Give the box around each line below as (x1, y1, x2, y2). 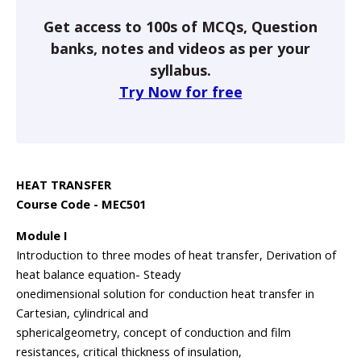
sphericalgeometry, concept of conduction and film (16, 325, 291, 340)
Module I (16, 228, 68, 243)
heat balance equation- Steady (16, 267, 180, 282)
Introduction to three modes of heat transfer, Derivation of (16, 247, 336, 263)
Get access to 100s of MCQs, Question (44, 17, 317, 36)
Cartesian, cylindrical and (16, 305, 148, 321)
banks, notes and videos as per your (51, 39, 310, 58)
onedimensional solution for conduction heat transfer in (16, 286, 314, 301)
